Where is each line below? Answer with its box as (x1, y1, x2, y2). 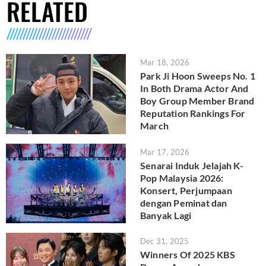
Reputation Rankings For (140, 107, 246, 119)
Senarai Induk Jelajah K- (140, 159, 243, 171)
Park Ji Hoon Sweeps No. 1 (140, 70, 255, 82)
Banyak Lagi (140, 209, 192, 221)
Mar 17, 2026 (140, 147, 190, 157)
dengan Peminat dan (140, 197, 227, 208)
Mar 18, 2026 (140, 58, 190, 68)
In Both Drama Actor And (140, 83, 249, 94)
